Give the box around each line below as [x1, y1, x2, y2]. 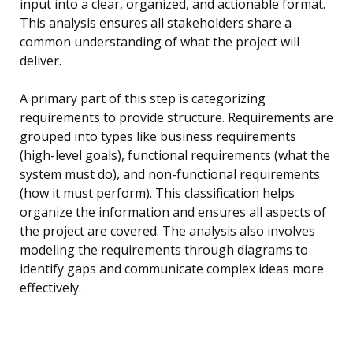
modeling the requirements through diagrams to [20, 241, 308, 259]
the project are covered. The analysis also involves [20, 222, 315, 240]
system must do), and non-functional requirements [20, 165, 320, 184]
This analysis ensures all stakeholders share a [20, 14, 292, 32]
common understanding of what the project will [20, 33, 299, 51]
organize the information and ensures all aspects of [20, 203, 326, 221]
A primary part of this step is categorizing [20, 90, 266, 108]
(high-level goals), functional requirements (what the [20, 147, 330, 165]
